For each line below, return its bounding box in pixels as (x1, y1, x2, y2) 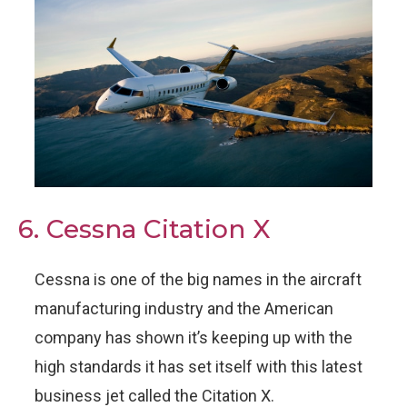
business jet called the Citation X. (35, 385, 274, 405)
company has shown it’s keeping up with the (35, 327, 352, 347)
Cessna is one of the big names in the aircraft (35, 269, 362, 289)
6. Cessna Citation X (18, 213, 271, 244)
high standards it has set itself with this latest (35, 356, 362, 376)
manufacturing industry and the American (35, 298, 333, 318)
